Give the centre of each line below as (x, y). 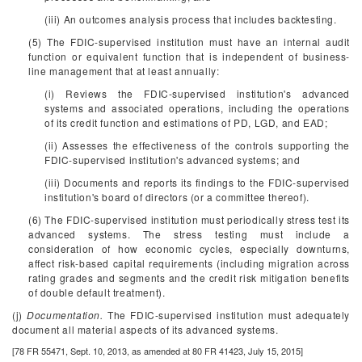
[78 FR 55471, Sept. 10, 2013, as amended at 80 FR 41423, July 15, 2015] (158, 351)
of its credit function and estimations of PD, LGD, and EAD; (186, 122)
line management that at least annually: (124, 71)
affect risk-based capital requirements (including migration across (189, 263)
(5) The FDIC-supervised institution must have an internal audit (189, 42)
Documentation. (65, 315)
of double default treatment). (97, 292)
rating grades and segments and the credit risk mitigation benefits (189, 278)
